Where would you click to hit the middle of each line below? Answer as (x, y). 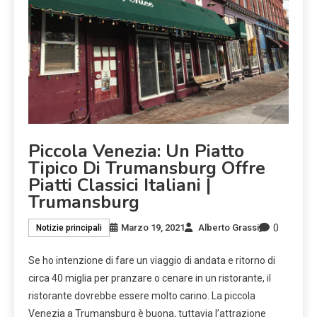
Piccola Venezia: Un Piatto (136, 151)
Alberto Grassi (229, 228)
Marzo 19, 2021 (153, 228)
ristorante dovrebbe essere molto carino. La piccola (142, 295)
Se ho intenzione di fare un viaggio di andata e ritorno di (152, 260)
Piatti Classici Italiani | (120, 185)
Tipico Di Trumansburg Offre (147, 168)
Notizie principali (69, 228)
